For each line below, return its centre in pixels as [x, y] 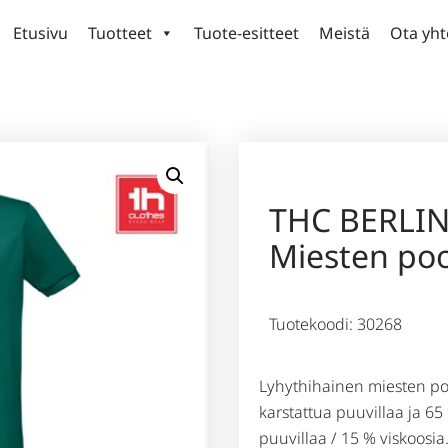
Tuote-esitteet [246, 32]
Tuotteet [119, 32]
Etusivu [40, 32]
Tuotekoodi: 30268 [335, 323]
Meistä [344, 32]
